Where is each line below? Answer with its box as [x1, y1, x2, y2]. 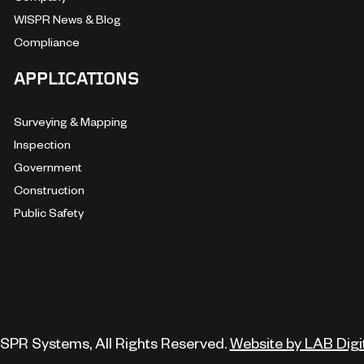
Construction [13, 181, 84, 197]
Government [13, 158, 82, 175]
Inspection [13, 136, 71, 152]
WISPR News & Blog [13, 11, 121, 27]
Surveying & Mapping [13, 113, 128, 129]
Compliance [13, 33, 80, 50]
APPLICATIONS [13, 70, 139, 89]
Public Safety [13, 204, 84, 220]
